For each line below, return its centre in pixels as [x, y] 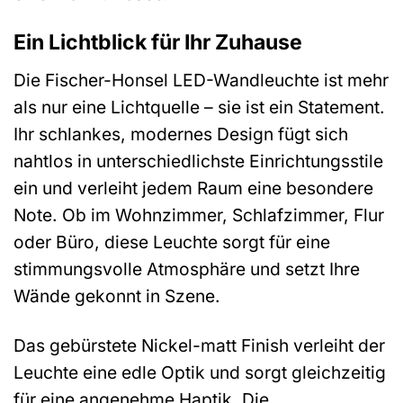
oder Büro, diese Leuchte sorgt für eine [172, 242]
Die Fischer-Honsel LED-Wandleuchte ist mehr [201, 80]
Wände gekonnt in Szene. [117, 296]
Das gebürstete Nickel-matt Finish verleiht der [199, 345]
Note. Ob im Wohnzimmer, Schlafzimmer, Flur [199, 215]
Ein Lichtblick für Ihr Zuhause [158, 43]
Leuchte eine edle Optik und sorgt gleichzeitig [200, 372]
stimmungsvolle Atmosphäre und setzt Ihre [187, 269]
